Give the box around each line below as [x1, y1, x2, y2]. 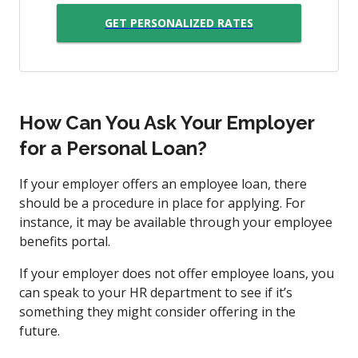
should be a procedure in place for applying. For [19, 193, 305, 212]
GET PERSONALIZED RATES [105, 15, 253, 31]
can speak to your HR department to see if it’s [19, 283, 292, 301]
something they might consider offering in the [19, 302, 296, 320]
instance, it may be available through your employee [19, 213, 332, 231]
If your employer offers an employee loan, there [19, 174, 307, 193]
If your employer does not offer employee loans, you [19, 264, 334, 282]
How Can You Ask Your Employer [19, 110, 314, 134]
